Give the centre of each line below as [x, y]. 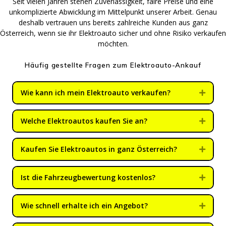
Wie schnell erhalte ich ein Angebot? [84, 206]
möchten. [113, 44]
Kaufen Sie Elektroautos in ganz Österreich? [99, 149]
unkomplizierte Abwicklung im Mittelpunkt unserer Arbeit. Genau [113, 12]
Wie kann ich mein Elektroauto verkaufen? [96, 93]
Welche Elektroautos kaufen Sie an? [84, 121]
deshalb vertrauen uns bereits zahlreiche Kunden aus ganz [113, 23]
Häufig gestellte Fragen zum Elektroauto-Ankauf [113, 65]
